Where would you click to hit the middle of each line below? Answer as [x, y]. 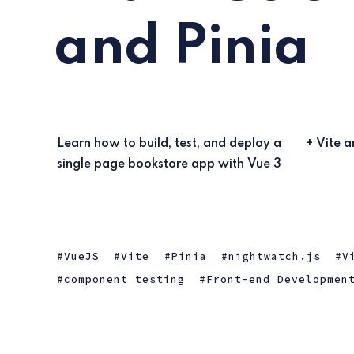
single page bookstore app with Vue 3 [169, 165]
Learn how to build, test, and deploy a [169, 144]
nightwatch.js [275, 257]
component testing [124, 280]
